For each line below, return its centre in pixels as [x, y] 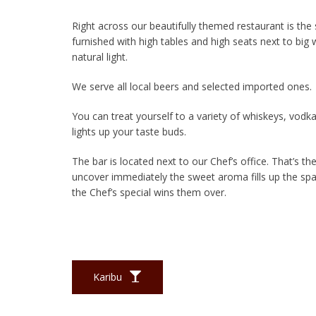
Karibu [109, 276]
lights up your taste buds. [129, 132]
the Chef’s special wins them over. [149, 192]
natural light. [100, 57]
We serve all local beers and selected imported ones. [192, 86]
